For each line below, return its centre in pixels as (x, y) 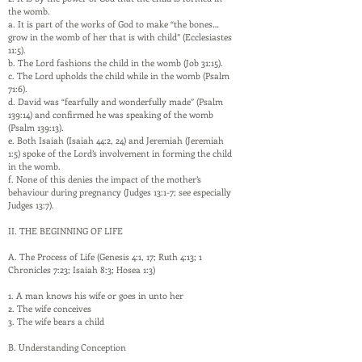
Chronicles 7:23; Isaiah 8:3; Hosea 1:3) (82, 269)
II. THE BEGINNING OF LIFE (65, 231)
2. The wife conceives (50, 308)
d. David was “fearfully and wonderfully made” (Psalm (116, 101)
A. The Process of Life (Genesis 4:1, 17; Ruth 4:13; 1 (105, 257)
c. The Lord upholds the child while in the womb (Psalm (119, 76)
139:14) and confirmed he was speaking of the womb (111, 114)
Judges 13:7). (31, 205)
